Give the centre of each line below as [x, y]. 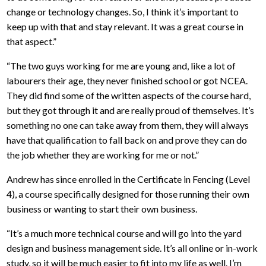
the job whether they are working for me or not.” [104, 155]
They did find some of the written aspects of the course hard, [129, 96]
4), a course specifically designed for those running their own [128, 194]
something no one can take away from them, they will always [128, 125]
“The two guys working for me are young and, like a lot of [121, 66]
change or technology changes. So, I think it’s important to [123, 12]
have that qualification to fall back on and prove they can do [127, 140]
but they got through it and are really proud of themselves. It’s [131, 110]
